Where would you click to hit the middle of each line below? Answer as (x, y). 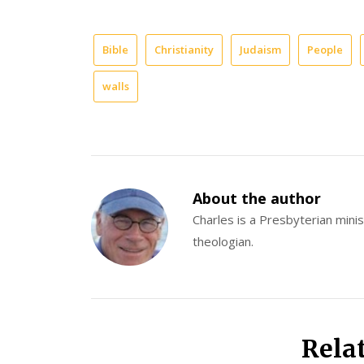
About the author (257, 198)
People (325, 49)
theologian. (223, 241)
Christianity (184, 49)
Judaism (260, 49)
